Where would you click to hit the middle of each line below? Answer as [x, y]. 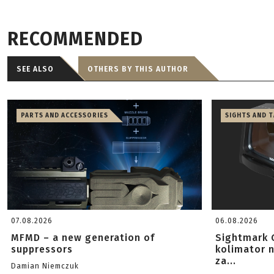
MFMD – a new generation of [83, 238]
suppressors [42, 249]
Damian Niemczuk [45, 266]
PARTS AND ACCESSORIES [65, 116]
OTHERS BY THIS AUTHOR [138, 69]
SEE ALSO [35, 69]
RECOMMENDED [75, 39]
